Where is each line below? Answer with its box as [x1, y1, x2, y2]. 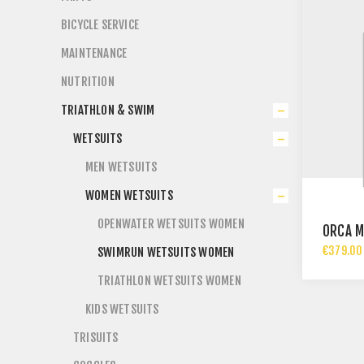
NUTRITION [61, 74, 115, 89]
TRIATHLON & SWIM [61, 102, 155, 118]
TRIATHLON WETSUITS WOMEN [97, 273, 241, 288]
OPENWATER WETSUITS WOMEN [97, 216, 245, 232]
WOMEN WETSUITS [85, 188, 173, 203]
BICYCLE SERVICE [61, 17, 139, 32]
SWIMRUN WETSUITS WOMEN [97, 245, 235, 260]
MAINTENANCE [61, 45, 128, 61]
